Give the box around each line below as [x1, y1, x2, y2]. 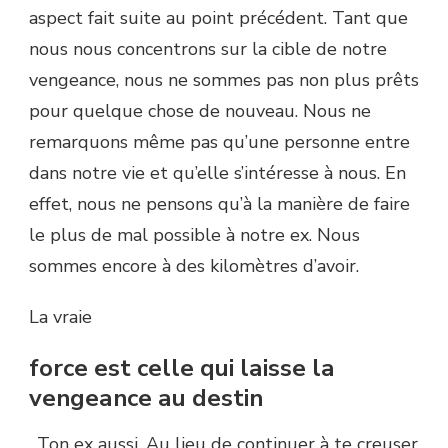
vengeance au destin [29, 381, 263, 414]
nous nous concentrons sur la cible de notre [29, 36, 387, 61]
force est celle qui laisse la [29, 351, 335, 384]
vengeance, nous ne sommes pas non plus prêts [29, 67, 419, 92]
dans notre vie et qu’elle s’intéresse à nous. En [29, 160, 406, 185]
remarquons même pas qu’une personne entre [29, 129, 410, 154]
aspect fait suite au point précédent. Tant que [29, 5, 408, 30]
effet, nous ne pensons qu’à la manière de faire [29, 191, 410, 216]
